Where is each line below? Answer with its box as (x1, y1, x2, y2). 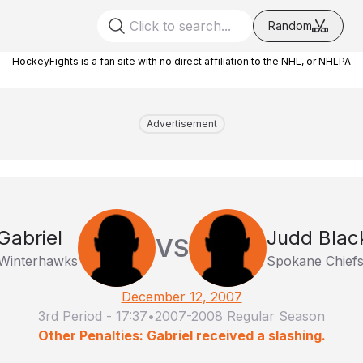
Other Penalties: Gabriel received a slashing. (37, 327, 326, 344)
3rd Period (38, 308, 102, 324)
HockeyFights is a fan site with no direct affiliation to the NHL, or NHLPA (12, 55, 351, 67)
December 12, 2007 (121, 288, 242, 305)
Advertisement (146, 117, 217, 130)
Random (268, 19, 312, 32)
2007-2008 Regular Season (155, 308, 325, 324)
